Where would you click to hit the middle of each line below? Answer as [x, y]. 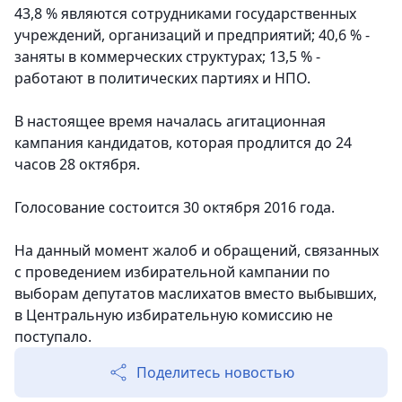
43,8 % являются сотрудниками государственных [185, 14]
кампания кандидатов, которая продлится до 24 [183, 143]
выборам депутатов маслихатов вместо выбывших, [196, 294]
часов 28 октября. [77, 165]
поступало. [53, 337]
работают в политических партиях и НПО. [162, 79]
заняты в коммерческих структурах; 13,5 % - [167, 57]
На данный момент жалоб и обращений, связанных [197, 251]
